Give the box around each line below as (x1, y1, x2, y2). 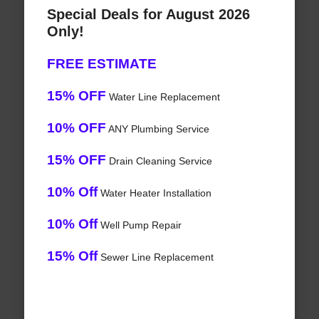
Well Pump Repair (97, 219, 182, 231)
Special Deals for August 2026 (46, 6, 250, 23)
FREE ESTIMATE (46, 56, 157, 72)
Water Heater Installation (97, 187, 211, 199)
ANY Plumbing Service (105, 123, 209, 135)
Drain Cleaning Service (105, 155, 212, 167)
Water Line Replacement (105, 91, 220, 103)
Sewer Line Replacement (97, 251, 214, 263)
